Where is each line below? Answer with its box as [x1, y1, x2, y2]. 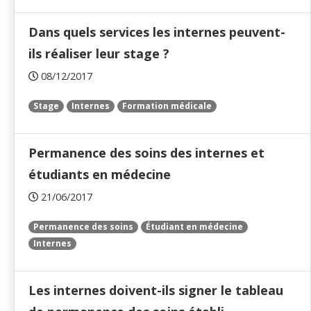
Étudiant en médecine [146, 221, 243, 233]
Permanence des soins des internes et [28, 144, 264, 162]
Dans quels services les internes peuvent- [28, 24, 285, 41]
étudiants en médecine [28, 166, 171, 183]
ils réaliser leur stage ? [28, 45, 169, 62]
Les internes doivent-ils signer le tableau [28, 282, 283, 299]
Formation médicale [122, 100, 212, 112]
